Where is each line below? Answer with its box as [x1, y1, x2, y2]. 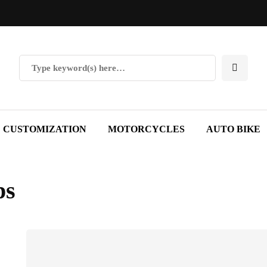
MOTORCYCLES [108, 124, 185, 134]
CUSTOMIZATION [3, 124, 86, 134]
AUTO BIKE [206, 124, 260, 134]
